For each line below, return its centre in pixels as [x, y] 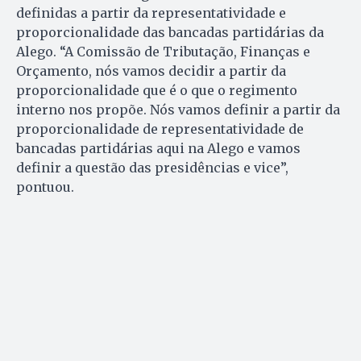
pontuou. [45, 187]
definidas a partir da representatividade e [151, 13]
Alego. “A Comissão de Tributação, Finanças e [163, 52]
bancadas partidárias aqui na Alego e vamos [158, 149]
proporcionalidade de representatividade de [160, 129]
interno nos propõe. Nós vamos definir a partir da [178, 110]
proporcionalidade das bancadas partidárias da [170, 33]
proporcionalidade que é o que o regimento [157, 91]
